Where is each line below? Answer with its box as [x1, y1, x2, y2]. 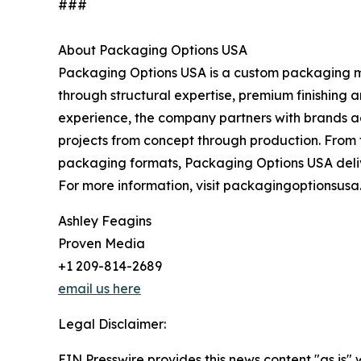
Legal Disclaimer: [58, 316, 166, 333]
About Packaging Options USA [58, 42, 247, 59]
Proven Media [58, 235, 145, 252]
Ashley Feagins [58, 213, 151, 230]
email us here [58, 280, 141, 297]
